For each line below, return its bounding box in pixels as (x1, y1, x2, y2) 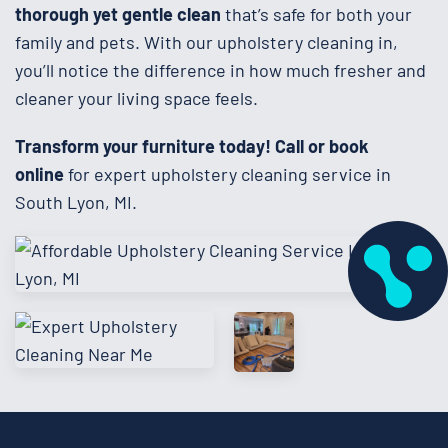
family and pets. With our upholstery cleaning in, (15, 30, 398, 53)
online (15, 162, 64, 185)
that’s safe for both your (221, 2, 412, 25)
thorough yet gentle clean (15, 2, 221, 25)
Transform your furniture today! (15, 134, 275, 157)
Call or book (275, 134, 369, 157)
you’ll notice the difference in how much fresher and (15, 58, 426, 81)
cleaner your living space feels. (15, 86, 258, 109)
